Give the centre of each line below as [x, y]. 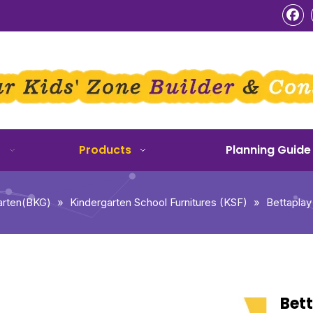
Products [105, 150]
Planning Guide [268, 150]
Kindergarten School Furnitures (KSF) [158, 202]
